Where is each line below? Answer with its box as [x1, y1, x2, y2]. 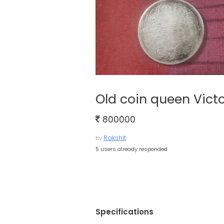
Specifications [95, 206, 153, 217]
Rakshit [103, 133, 126, 142]
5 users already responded [95, 145, 167, 153]
